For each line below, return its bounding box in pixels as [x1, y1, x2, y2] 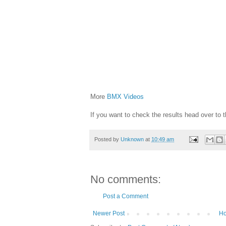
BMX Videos [107, 92, 144, 100]
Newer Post [93, 210, 125, 217]
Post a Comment [103, 193, 148, 200]
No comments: [90, 173, 161, 186]
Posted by [94, 136, 121, 142]
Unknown [121, 136, 144, 142]
